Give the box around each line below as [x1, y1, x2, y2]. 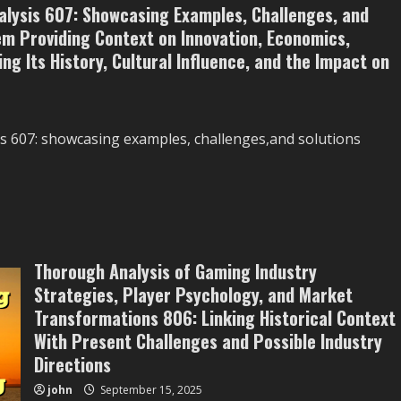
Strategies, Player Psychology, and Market [33, 281, 353, 308]
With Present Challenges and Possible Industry [33, 328, 382, 354]
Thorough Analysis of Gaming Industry [33, 258, 317, 285]
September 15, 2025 [97, 382, 202, 397]
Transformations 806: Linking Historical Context [33, 304, 396, 331]
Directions [33, 351, 111, 378]
